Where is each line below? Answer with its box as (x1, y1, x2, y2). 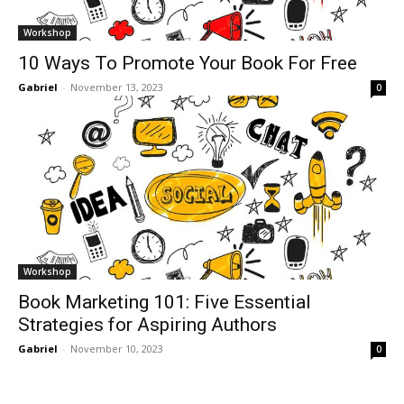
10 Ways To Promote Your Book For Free (18, 51, 357, 74)
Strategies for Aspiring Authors (18, 313, 277, 335)
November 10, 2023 (70, 341, 163, 355)
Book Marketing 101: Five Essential (18, 290, 311, 313)
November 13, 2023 (70, 79, 163, 94)
